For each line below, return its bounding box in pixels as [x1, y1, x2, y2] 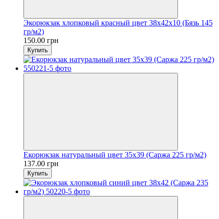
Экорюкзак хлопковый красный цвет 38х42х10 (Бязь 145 [23, 18, 213, 27]
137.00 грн [23, 159, 59, 168]
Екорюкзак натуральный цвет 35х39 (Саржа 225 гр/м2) [23, 150, 206, 159]
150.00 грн [23, 36, 59, 44]
